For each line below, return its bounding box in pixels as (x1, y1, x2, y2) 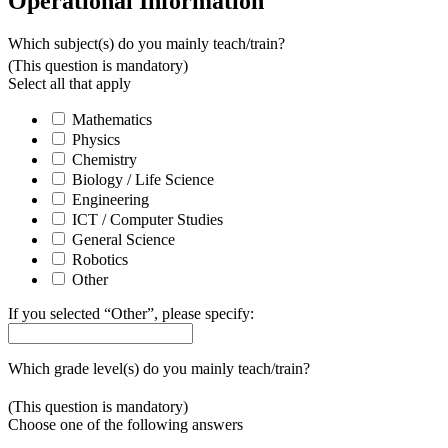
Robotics (72, 251, 128, 269)
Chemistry (72, 151, 137, 169)
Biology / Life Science (72, 171, 214, 189)
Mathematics (72, 111, 152, 129)
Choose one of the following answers (8, 416, 243, 434)
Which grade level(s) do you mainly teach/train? (8, 360, 310, 378)
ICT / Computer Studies (72, 211, 223, 229)
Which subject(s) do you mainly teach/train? (8, 34, 285, 52)
